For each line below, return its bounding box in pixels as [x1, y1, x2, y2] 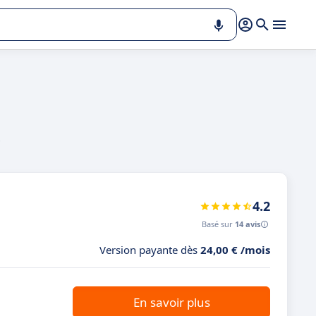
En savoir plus [133, 294, 210, 310]
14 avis [235, 219, 260, 229]
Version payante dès [99, 243, 200, 257]
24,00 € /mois [200, 243, 270, 257]
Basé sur [202, 219, 235, 229]
